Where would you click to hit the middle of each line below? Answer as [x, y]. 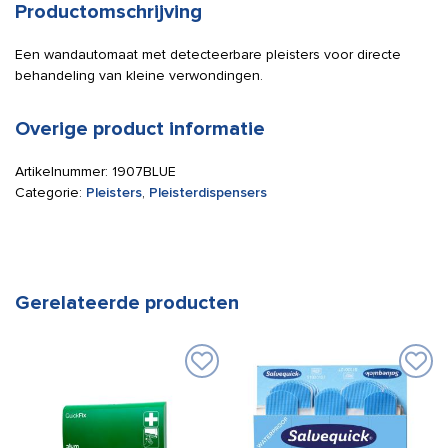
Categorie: [50, 192]
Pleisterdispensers [208, 192]
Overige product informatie [140, 129]
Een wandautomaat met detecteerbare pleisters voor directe [208, 54]
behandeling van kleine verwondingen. [139, 75]
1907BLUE [144, 171]
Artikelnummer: [63, 171]
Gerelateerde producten [127, 303]
